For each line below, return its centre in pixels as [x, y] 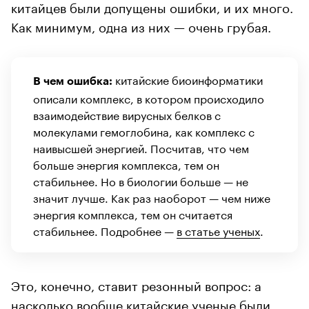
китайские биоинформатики [189, 79]
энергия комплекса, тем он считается [133, 213]
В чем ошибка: [74, 81]
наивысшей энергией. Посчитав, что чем [141, 147]
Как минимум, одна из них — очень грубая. [141, 25]
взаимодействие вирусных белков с [127, 114]
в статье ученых [218, 230]
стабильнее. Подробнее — [105, 230]
